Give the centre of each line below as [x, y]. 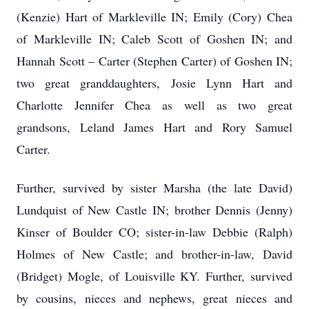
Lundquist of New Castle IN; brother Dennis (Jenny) [154, 210]
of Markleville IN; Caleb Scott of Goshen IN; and [154, 39]
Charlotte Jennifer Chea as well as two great [154, 105]
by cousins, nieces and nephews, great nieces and [154, 298]
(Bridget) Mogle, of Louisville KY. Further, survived [154, 276]
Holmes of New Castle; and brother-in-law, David [154, 254]
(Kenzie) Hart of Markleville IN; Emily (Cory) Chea [154, 17]
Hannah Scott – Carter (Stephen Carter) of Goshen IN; [154, 61]
